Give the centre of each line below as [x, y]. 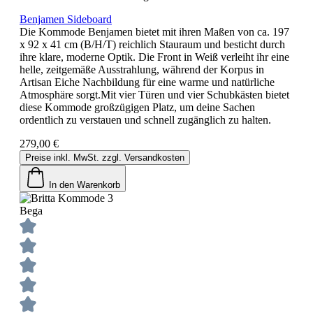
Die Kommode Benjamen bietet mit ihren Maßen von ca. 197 [154, 31]
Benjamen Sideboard [66, 19]
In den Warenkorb [85, 184]
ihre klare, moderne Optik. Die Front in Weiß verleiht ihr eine [154, 57]
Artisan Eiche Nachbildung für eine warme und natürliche [147, 82]
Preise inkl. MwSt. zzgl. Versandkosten [105, 157]
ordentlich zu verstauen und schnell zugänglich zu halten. [145, 119]
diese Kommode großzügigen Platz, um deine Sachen [137, 107]
